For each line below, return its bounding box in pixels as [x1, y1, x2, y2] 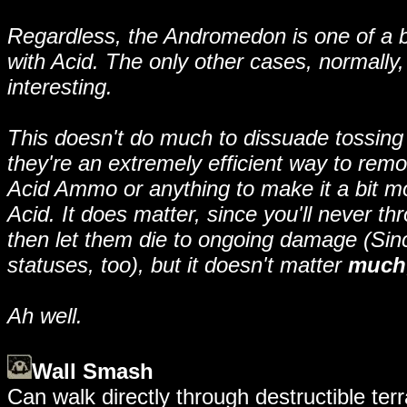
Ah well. [7, 303, 83, 328]
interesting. [7, 74, 113, 99]
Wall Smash [32, 359, 154, 383]
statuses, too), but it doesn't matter [7, 253, 348, 277]
